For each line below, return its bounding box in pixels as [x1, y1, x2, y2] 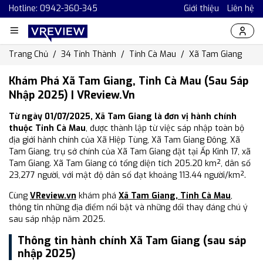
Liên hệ [227, 3, 254, 14]
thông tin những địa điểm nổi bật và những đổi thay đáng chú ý [9, 202, 248, 213]
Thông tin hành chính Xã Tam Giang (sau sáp [18, 234, 246, 248]
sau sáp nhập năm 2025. [9, 214, 105, 225]
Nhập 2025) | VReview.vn [9, 88, 135, 102]
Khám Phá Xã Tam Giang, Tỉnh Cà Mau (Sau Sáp [9, 74, 248, 88]
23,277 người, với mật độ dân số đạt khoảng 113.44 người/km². [9, 170, 246, 181]
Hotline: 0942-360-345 [9, 3, 97, 14]
